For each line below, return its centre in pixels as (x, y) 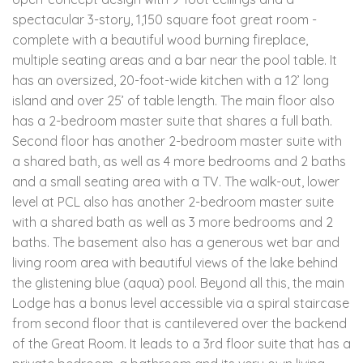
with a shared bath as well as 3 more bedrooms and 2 (173, 222)
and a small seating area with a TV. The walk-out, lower (176, 181)
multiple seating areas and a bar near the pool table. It (175, 60)
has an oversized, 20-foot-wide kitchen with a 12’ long (171, 80)
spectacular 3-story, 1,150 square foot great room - (164, 19)
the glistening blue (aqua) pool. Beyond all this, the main (178, 282)
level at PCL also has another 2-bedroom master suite (173, 201)
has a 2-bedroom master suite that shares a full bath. (172, 120)
